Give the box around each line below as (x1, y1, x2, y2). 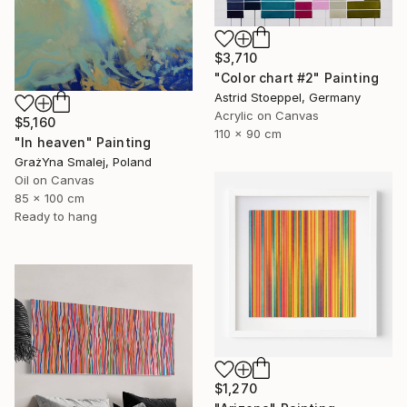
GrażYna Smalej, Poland (15, 154, 152, 169)
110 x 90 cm (214, 125, 282, 141)
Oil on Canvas (15, 172, 94, 187)
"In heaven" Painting (15, 134, 152, 150)
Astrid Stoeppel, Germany (214, 89, 361, 104)
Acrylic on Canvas (214, 107, 319, 123)
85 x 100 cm (15, 190, 84, 205)
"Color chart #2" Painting (214, 69, 379, 85)
